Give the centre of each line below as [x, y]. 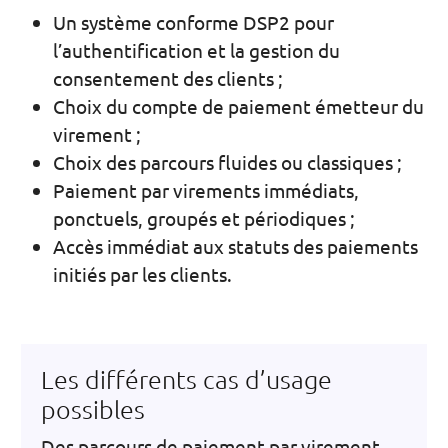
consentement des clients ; [168, 78]
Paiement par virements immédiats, [206, 190]
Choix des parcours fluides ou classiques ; [227, 162]
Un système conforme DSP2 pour [193, 22]
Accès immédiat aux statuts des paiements [235, 246]
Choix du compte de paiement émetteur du [238, 106]
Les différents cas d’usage [186, 379]
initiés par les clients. [142, 274]
